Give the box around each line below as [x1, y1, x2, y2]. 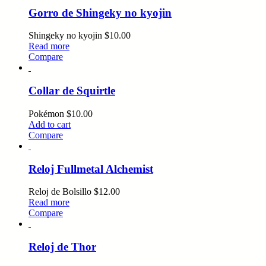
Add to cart [28, 119, 71, 129]
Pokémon [28, 108, 66, 119]
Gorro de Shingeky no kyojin [28, 6, 172, 19]
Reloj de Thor [28, 240, 96, 254]
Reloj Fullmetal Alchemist [28, 162, 153, 175]
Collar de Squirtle [28, 84, 115, 97]
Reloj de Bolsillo [28, 186, 94, 197]
